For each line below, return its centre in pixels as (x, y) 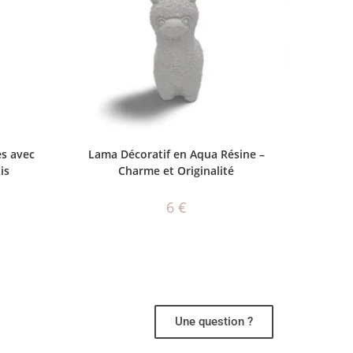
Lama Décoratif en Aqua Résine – (176, 154)
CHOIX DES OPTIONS (176, 146)
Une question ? (214, 321)
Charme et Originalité (176, 171)
